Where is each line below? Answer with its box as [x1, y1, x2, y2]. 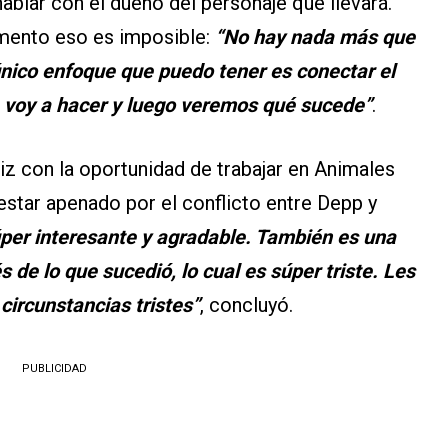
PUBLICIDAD [21, 361, 87, 375]
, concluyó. [200, 292, 293, 317]
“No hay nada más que [210, 24, 415, 49]
